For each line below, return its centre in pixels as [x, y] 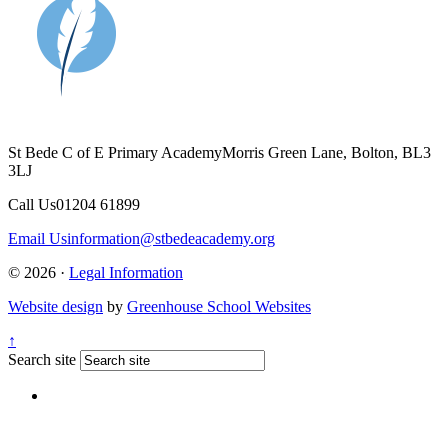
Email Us [37, 239]
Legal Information [126, 273]
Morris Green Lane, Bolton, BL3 [326, 153]
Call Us [32, 205]
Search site [42, 360]
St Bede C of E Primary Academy [115, 153]
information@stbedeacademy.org [171, 239]
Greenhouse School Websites [219, 307]
